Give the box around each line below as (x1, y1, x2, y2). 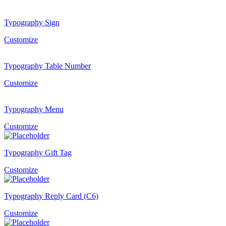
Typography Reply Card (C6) (4, 192, 98, 200)
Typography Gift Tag (4, 148, 72, 157)
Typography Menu (4, 105, 64, 114)
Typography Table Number (4, 62, 91, 70)
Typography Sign (4, 18, 60, 27)
